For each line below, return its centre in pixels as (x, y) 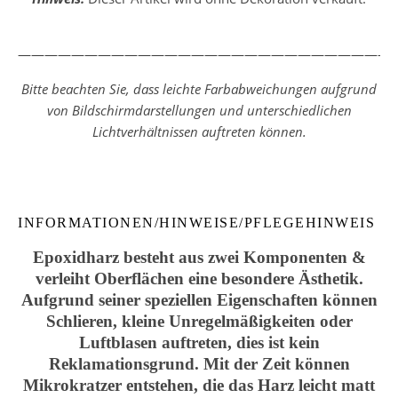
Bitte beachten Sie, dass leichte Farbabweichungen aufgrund (199, 89)
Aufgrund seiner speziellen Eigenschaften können (199, 300)
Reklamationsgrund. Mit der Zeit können (199, 364)
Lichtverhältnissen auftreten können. (199, 131)
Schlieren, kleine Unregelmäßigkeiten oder (199, 321)
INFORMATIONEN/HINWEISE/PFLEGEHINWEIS (196, 223)
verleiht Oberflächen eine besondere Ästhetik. (199, 279)
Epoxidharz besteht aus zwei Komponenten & (199, 257)
